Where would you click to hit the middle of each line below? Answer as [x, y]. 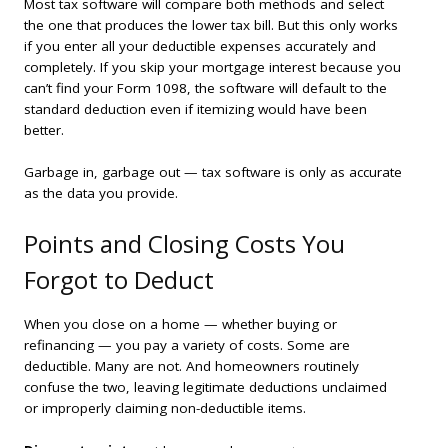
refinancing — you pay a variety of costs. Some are [187, 345]
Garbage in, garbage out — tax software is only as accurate [213, 172]
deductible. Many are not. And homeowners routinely [191, 366]
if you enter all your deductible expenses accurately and [200, 45]
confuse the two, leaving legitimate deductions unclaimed [205, 387]
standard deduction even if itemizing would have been [195, 108]
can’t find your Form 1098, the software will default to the [205, 87]
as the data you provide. [101, 193]
